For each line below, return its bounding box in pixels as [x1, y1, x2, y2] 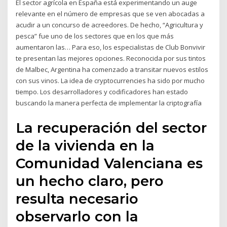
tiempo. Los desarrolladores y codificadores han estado [16, 87, 188, 97]
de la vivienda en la [16, 136, 155, 154]
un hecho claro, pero [16, 172, 164, 190]
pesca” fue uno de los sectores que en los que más [16, 31, 174, 41]
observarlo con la [16, 207, 139, 225]
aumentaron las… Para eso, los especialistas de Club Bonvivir [16, 43, 206, 52]
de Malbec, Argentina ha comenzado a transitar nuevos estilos [16, 65, 209, 74]
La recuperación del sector [16, 119, 207, 136]
